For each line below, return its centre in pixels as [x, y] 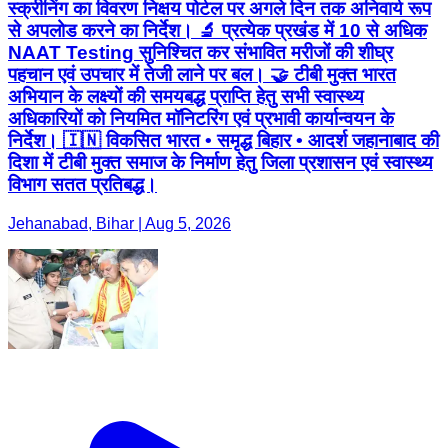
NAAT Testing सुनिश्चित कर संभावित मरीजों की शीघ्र [200, 53]
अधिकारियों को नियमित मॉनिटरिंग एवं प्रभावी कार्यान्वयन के [201, 119]
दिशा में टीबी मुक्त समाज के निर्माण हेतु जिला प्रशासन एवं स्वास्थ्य [220, 163]
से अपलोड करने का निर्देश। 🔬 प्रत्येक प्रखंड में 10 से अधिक [217, 31]
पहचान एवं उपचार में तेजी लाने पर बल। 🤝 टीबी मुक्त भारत [202, 75]
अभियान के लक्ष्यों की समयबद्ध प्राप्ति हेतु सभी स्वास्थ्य [186, 97]
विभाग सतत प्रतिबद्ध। [82, 185]
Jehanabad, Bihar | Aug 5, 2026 [119, 223]
